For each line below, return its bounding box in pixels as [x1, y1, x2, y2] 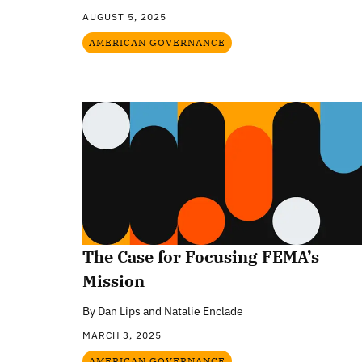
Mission [82, 269, 145, 292]
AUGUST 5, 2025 [82, 11, 166, 23]
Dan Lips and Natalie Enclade [98, 303, 243, 318]
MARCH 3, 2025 [82, 328, 162, 341]
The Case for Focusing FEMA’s [82, 245, 319, 267]
